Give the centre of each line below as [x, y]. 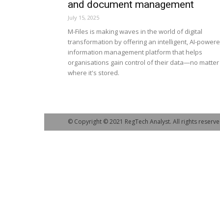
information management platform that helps [135, 52]
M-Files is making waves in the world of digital [135, 31]
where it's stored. [94, 73]
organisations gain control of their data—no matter [143, 62]
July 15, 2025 [83, 17]
